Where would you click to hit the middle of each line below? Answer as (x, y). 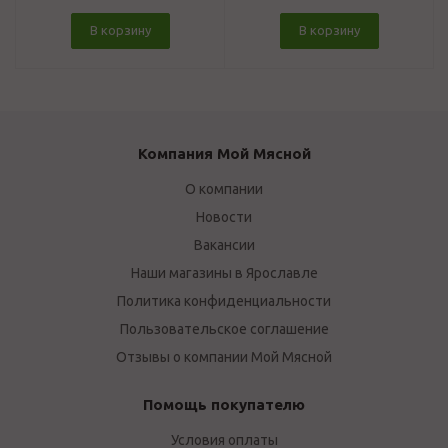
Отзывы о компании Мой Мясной (224, 357)
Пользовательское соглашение (224, 329)
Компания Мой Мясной (224, 153)
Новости (224, 217)
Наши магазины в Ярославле (224, 273)
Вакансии (224, 245)
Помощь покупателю (224, 404)
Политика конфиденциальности (224, 301)
